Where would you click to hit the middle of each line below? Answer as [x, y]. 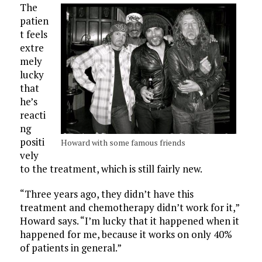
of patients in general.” [70, 248]
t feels [33, 35]
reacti [32, 115]
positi [32, 142]
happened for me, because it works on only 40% [126, 235]
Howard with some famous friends [123, 143]
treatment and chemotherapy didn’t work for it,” [129, 208]
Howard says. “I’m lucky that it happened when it [129, 221]
